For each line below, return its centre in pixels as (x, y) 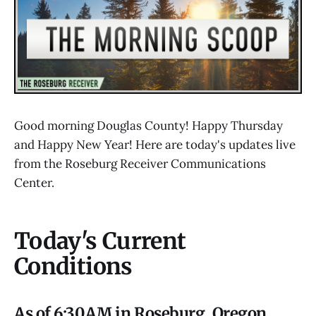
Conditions (73, 267)
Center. (34, 183)
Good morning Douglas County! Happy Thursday (148, 126)
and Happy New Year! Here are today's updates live (155, 145)
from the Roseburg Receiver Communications (140, 164)
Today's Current (100, 242)
